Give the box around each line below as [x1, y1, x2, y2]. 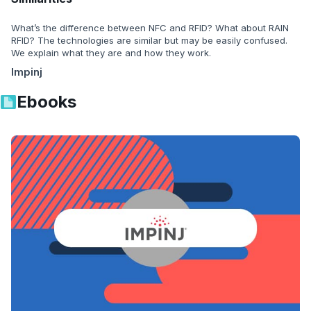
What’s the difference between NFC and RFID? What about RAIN [11, 22, 289, 33]
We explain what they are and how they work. [11, 47, 211, 58]
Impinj [11, 65, 42, 78]
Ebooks [17, 91, 76, 112]
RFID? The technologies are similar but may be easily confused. [11, 34, 287, 46]
